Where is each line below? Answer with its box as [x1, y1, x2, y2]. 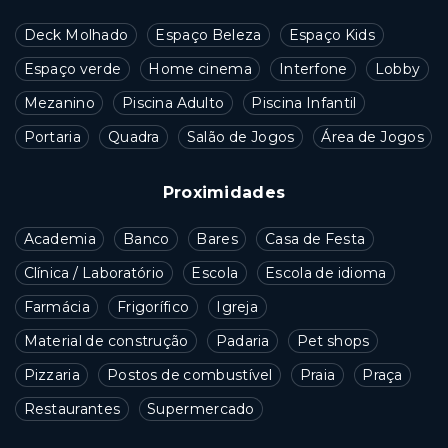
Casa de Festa [264, 229, 366, 248]
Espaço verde [23, 59, 122, 78]
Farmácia [23, 297, 90, 316]
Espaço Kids [288, 25, 376, 44]
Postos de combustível [106, 365, 273, 384]
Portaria [23, 127, 81, 146]
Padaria [215, 331, 270, 350]
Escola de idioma [265, 263, 387, 282]
